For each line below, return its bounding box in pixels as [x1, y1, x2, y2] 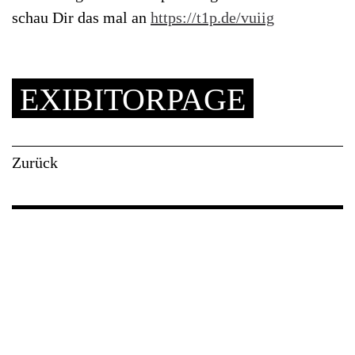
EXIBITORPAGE [20, 81, 246, 117]
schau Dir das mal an [12, 9, 151, 26]
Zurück [12, 153, 58, 171]
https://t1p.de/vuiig [151, 9, 274, 26]
